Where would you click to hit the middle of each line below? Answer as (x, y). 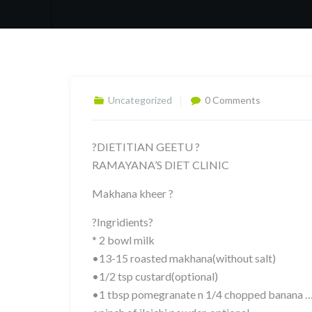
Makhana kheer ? (133, 193)
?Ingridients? (123, 222)
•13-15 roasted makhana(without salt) (184, 258)
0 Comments (233, 100)
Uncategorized (140, 100)
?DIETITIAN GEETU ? (146, 147)
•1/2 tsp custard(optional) (155, 276)
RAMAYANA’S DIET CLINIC (161, 165)
